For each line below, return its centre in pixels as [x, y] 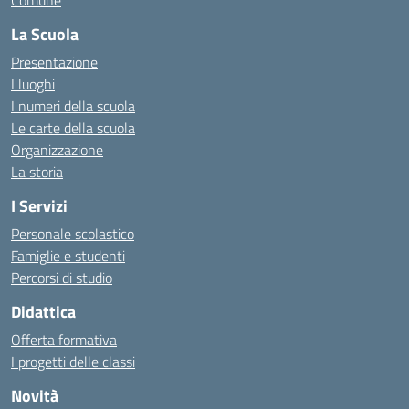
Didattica [43, 312]
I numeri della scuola [73, 106]
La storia [37, 172]
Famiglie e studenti [68, 256]
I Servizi [39, 206]
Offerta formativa [64, 340]
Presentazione [54, 62]
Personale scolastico [73, 234]
